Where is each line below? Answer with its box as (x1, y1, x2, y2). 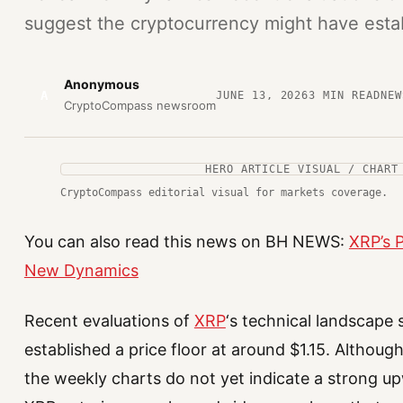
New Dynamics (23, 261, 139, 280)
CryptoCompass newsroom (63, 98, 216, 112)
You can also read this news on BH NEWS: (23, 232, 349, 251)
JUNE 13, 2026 (215, 88, 309, 102)
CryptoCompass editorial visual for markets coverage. (59, 186, 388, 199)
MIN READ (316, 88, 381, 102)
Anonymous (63, 76, 139, 92)
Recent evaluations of (23, 311, 194, 331)
